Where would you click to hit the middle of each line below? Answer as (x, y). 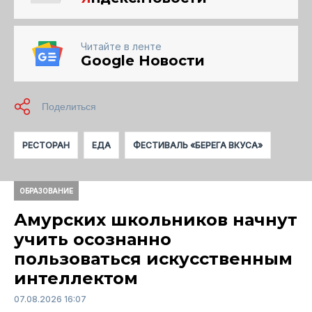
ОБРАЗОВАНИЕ (46, 191)
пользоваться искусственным (153, 259)
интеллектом (76, 279)
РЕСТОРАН (46, 146)
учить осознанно (93, 240)
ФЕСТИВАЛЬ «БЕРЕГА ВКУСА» (198, 146)
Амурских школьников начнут (156, 220)
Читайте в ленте (121, 47)
